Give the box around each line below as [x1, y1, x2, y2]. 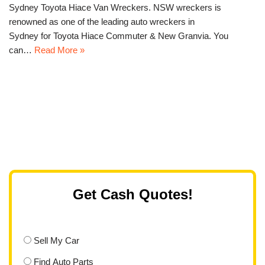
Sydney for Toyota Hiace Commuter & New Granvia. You [9, 31, 228, 41]
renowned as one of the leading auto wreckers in [9, 17, 195, 27]
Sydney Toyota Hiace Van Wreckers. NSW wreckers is [9, 2, 221, 13]
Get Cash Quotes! [72, 186, 193, 202]
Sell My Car [33, 235, 79, 245]
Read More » [34, 45, 85, 56]
